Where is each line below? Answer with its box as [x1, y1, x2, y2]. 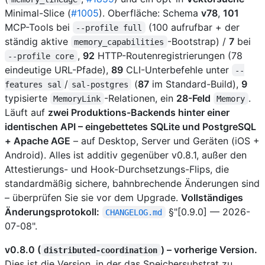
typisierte [5, 92, 50, 104]
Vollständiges [181, 191, 243, 203]
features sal [5, 79, 62, 89]
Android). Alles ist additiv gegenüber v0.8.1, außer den [5, 148, 247, 161]
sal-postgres [71, 79, 128, 89]
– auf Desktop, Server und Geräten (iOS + [70, 134, 260, 147]
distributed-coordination [44, 245, 158, 255]
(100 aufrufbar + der [145, 21, 243, 33]
